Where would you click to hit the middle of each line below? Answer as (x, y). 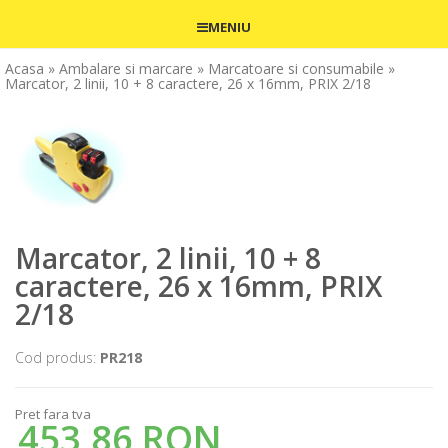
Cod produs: (57, 358)
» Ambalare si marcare (120, 68)
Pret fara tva (53, 414)
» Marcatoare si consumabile (290, 68)
